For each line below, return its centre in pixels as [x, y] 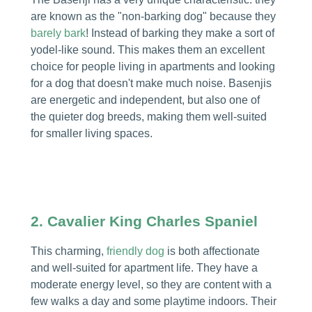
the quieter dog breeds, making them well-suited [148, 116]
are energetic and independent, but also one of [145, 100]
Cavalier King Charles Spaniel [152, 221]
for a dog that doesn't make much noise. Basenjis [151, 83]
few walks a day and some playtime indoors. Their [153, 302]
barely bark [58, 33]
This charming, [68, 251]
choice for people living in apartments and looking [153, 66]
